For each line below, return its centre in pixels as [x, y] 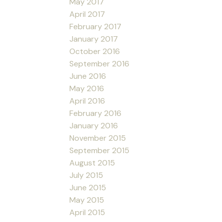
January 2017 [94, 39]
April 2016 [87, 101]
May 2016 [87, 88]
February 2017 [96, 26]
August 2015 [92, 163]
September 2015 [100, 150]
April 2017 [87, 14]
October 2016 [95, 51]
